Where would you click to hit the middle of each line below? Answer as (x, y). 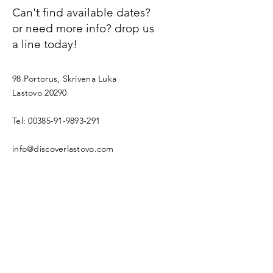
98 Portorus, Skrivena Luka (65, 79)
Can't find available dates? (81, 12)
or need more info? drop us (83, 28)
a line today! (45, 44)
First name (41, 210)
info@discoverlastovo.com (63, 149)
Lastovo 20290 (40, 93)
